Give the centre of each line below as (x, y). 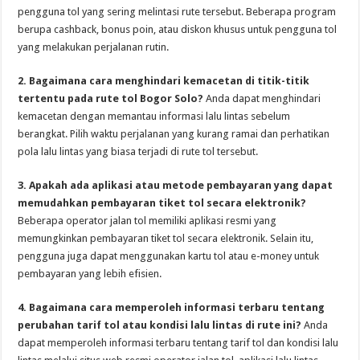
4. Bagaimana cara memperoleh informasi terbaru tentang (172, 308)
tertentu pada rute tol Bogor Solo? (111, 99)
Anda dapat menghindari (262, 99)
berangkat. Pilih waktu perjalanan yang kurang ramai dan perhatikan (174, 134)
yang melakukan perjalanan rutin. (94, 47)
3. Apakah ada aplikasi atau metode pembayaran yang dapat (176, 186)
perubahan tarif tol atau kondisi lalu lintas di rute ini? (160, 325)
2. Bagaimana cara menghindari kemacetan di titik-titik (164, 81)
